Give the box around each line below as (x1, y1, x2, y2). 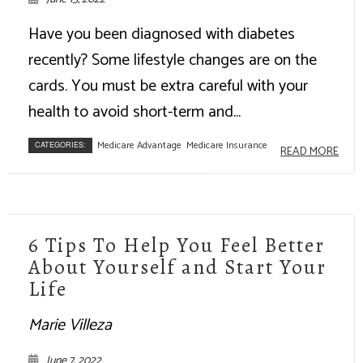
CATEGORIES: (35, 139, 86, 150)
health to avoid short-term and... (28, 98, 241, 126)
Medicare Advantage (97, 137, 181, 153)
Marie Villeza (28, 311, 112, 339)
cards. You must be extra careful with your (28, 72, 308, 100)
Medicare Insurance (186, 137, 267, 153)
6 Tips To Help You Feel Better (28, 231, 325, 259)
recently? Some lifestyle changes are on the (28, 46, 317, 74)
